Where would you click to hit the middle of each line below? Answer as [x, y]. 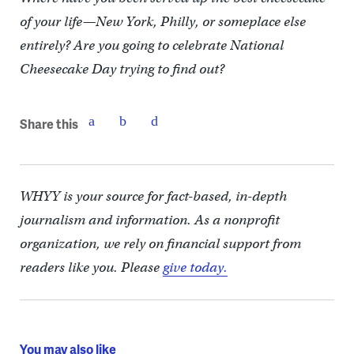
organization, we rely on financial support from [160, 244]
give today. [195, 267]
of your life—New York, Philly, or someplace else [162, 22]
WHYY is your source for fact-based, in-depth [153, 196]
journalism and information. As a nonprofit [149, 220]
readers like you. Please [91, 267]
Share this [49, 123]
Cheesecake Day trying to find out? [122, 69]
